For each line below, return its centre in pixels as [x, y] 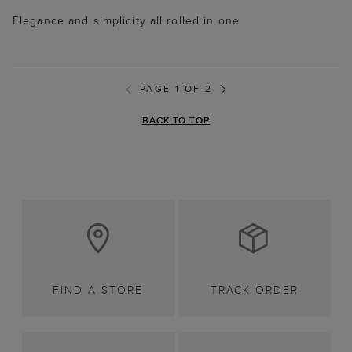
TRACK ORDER [254, 290]
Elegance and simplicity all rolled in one [126, 21]
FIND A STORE [98, 290]
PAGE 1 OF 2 [176, 89]
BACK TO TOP [176, 120]
